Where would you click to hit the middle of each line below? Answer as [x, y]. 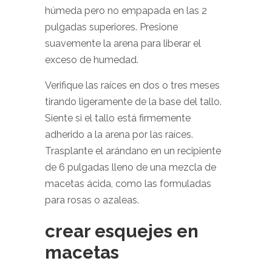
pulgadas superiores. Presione [111, 27]
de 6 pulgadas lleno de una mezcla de [131, 167]
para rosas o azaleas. [92, 200]
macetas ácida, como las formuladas [128, 184]
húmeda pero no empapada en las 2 [126, 11]
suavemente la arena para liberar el [123, 43]
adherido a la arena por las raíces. [119, 134]
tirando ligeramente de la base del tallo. [133, 102]
